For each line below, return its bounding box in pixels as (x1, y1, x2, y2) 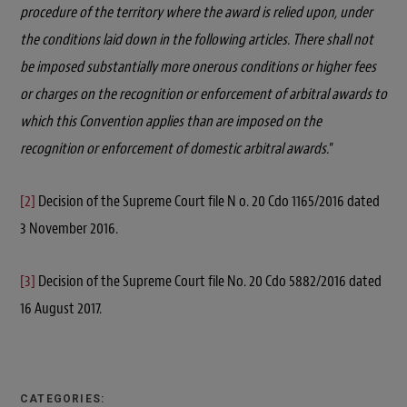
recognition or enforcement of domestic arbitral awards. (20, 139, 329, 159)
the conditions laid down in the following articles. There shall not (20, 30, 373, 50)
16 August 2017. (20, 299, 102, 319)
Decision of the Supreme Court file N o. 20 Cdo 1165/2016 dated (35, 192, 380, 212)
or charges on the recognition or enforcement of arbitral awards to (20, 84, 387, 104)
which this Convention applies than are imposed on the (20, 112, 322, 132)
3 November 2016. (20, 219, 118, 239)
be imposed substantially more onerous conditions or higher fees (20, 57, 376, 77)
